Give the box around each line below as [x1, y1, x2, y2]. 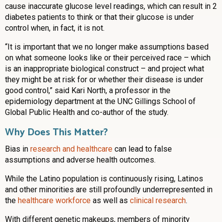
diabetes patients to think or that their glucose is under [5, 12, 194, 22]
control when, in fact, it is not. [5, 23, 105, 33]
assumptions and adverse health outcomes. [5, 155, 156, 165]
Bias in [5, 144, 30, 154]
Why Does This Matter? [5, 124, 108, 141]
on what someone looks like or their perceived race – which [5, 53, 211, 63]
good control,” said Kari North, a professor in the [5, 86, 170, 96]
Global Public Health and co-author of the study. [5, 108, 168, 117]
